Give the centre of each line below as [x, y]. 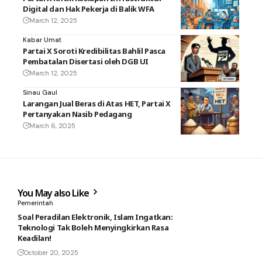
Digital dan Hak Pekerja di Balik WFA [89, 8]
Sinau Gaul [40, 92]
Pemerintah [35, 203]
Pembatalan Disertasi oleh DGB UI [86, 61]
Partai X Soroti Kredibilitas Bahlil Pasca [94, 51]
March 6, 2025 [52, 125]
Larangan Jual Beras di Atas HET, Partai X [97, 103]
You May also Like [54, 193]
